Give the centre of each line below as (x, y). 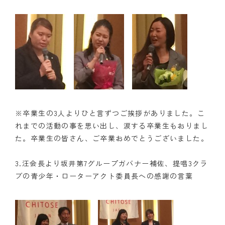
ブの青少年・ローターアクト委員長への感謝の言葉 (104, 176)
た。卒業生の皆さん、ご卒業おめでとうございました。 (112, 138)
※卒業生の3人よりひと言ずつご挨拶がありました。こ (110, 113)
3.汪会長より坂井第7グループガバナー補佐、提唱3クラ (111, 163)
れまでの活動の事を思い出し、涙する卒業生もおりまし (112, 126)
